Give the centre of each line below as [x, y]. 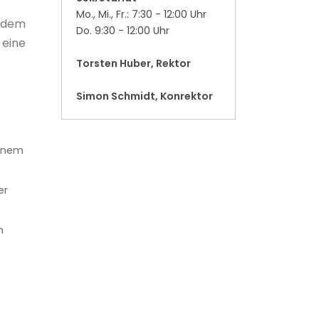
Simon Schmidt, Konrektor [145, 96]
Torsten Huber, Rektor [134, 64]
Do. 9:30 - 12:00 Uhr [126, 31]
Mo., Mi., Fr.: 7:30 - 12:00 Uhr [141, 15]
